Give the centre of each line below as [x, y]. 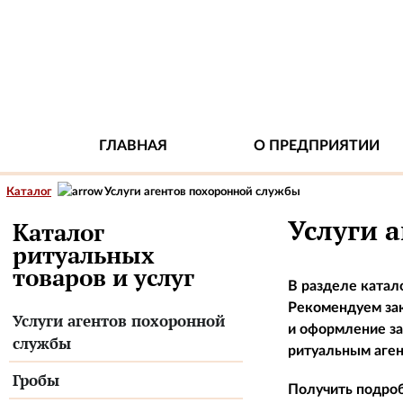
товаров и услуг [103, 277]
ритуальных [84, 255]
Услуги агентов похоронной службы [202, 192]
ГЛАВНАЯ [133, 146]
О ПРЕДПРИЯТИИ [317, 146]
